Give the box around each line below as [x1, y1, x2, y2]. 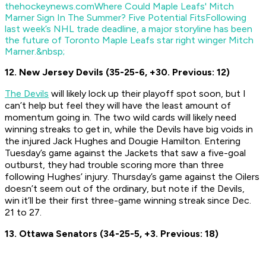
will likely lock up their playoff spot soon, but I [49, 88, 246, 100]
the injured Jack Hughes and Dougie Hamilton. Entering [5, 135, 240, 147]
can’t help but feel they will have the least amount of [5, 100, 231, 112]
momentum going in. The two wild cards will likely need [5, 112, 236, 123]
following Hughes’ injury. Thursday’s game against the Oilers [5, 171, 259, 183]
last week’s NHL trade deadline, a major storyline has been [5, 23, 252, 35]
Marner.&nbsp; [5, 46, 65, 58]
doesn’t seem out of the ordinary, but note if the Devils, [5, 183, 245, 195]
